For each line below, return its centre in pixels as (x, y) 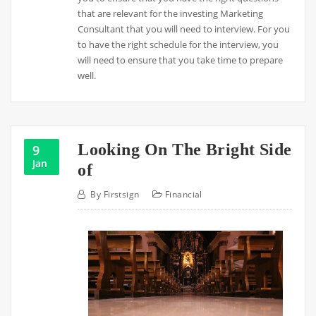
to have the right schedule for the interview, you (178, 45)
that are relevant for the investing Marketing (171, 14)
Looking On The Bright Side (185, 149)
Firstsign (121, 195)
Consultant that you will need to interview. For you (184, 29)
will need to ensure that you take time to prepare (181, 60)
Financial (183, 195)
